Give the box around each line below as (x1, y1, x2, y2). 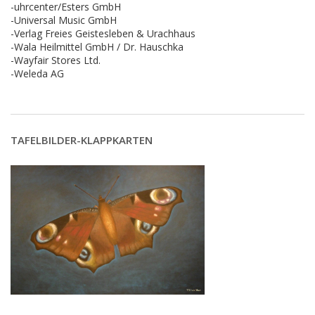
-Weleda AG (11, 66, 64, 80)
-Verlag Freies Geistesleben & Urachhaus (11, 26, 195, 40)
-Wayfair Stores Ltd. (11, 53, 101, 67)
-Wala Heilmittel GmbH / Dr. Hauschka (11, 39, 184, 53)
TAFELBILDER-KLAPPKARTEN (11, 132, 153, 147)
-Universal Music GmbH (11, 13, 117, 27)
